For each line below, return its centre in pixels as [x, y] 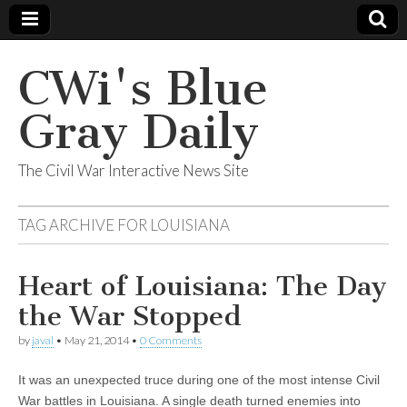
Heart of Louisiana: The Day [203, 286]
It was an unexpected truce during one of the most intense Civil [199, 380]
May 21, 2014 [97, 340]
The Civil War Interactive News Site [134, 170]
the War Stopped [130, 316]
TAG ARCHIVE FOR [84, 225]
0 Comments [171, 340]
